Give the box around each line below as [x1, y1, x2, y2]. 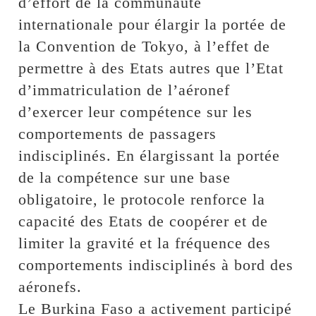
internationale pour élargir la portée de [18, 15, 287, 33]
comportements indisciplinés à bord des [18, 255, 294, 274]
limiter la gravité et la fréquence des [18, 233, 272, 252]
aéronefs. [18, 277, 83, 296]
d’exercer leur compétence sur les [18, 102, 253, 121]
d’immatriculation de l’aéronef [18, 80, 231, 99]
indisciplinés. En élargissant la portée [18, 146, 281, 164]
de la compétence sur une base [18, 168, 231, 186]
